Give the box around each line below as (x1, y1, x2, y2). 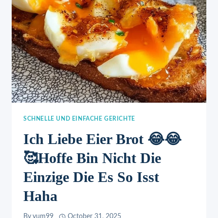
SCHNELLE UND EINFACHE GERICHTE (23, 115, 135, 122)
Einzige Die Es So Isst (23, 168, 159, 185)
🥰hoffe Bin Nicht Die (23, 149, 161, 166)
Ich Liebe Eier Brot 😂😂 (23, 130, 182, 147)
